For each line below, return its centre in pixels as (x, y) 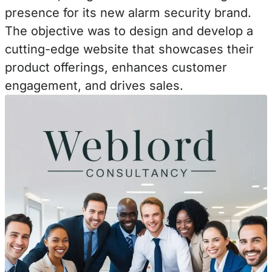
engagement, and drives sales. (94, 86)
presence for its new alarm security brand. (128, 13)
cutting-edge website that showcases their (129, 49)
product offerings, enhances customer (116, 67)
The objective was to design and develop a (129, 31)
